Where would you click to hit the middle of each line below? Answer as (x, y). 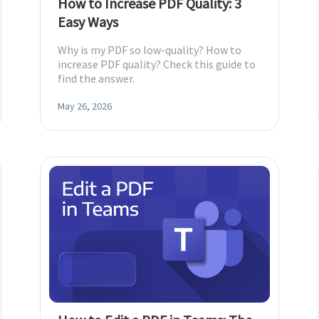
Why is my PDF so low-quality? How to (150, 50)
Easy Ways (88, 22)
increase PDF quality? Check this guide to (157, 64)
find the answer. (96, 78)
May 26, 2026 (85, 106)
